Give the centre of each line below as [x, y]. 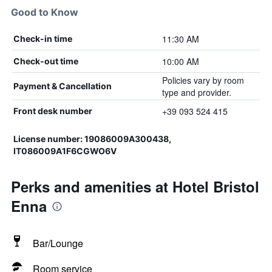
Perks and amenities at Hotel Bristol [135, 186]
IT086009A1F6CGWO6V [65, 151]
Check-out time [46, 61]
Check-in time [43, 39]
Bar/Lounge [58, 243]
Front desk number [53, 111]
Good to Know [45, 12]
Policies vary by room [203, 80]
